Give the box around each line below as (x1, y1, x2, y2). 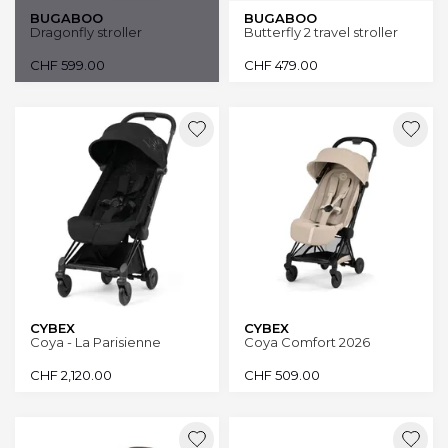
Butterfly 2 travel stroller (244, 24, 398, 40)
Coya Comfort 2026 (244, 333, 370, 350)
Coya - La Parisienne (30, 333, 161, 350)
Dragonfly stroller (30, 24, 142, 40)
